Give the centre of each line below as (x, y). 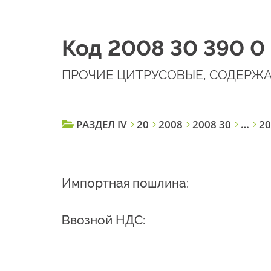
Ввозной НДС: (103, 220)
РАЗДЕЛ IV (102, 125)
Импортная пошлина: (125, 183)
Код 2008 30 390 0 (163, 48)
